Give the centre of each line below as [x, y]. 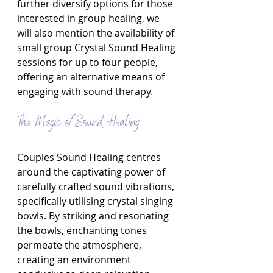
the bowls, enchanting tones [83, 230]
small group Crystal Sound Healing [97, 48]
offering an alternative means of [92, 77]
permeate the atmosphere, [80, 245]
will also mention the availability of [97, 33]
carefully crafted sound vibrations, [97, 186]
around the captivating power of [92, 172]
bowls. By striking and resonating [94, 216]
